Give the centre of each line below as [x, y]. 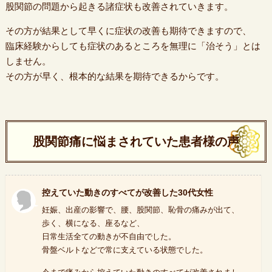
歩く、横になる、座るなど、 [93, 223]
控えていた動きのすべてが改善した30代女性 [127, 192]
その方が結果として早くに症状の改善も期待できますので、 [128, 31]
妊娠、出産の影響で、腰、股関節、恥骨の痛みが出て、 [140, 210]
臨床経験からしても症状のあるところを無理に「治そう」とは [133, 46]
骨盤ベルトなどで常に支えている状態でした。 [124, 250]
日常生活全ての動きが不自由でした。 [109, 236]
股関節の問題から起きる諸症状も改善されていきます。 [119, 6]
